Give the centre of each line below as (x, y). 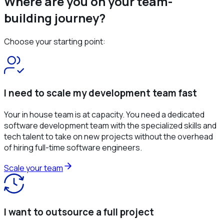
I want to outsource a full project (79, 212)
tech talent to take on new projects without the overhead (108, 137)
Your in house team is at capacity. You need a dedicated (104, 115)
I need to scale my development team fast (100, 93)
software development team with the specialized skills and (110, 126)
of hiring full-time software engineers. (73, 148)
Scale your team (33, 168)
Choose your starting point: (55, 41)
